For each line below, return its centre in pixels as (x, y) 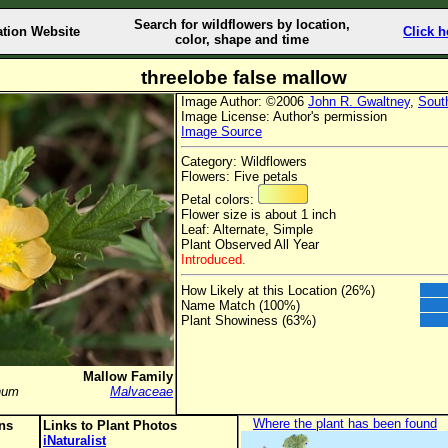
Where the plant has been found (345, 423)
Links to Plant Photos (110, 425)
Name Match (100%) (240, 305)
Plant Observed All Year (250, 245)
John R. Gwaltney (359, 101)
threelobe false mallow (243, 77)
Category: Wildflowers (244, 162)
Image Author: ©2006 (244, 101)
